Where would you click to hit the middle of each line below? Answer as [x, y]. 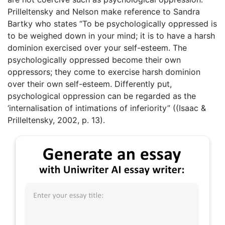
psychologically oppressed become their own [94, 60]
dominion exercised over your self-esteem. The [97, 48]
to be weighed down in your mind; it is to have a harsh [111, 36]
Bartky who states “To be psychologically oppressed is [112, 24]
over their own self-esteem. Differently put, [90, 84]
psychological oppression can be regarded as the [102, 96]
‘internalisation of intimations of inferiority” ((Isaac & [107, 108]
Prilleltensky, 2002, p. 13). [56, 120]
